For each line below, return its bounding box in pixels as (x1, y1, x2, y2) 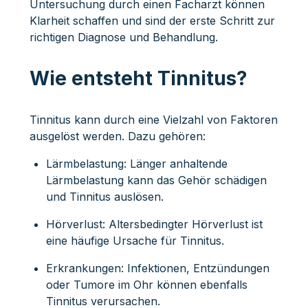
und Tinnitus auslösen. (45, 189, 164, 203)
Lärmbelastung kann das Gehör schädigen (45, 173, 267, 187)
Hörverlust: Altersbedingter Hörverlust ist (45, 217, 263, 231)
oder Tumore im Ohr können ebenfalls (45, 277, 247, 291)
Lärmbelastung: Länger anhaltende (45, 156, 228, 170)
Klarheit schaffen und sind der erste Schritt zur (29, 13, 275, 27)
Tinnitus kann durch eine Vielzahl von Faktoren (29, 112, 278, 126)
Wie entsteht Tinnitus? (29, 66, 247, 90)
